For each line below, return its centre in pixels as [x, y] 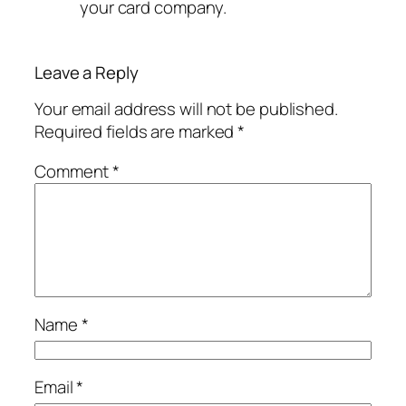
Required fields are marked [136, 132]
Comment [74, 171]
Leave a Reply [87, 72]
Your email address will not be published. [186, 109]
